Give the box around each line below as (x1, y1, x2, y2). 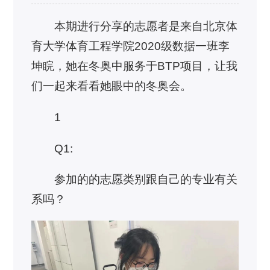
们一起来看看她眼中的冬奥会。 (31, 80, 192, 93)
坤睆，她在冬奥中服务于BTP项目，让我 (31, 60, 238, 73)
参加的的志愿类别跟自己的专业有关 (54, 173, 237, 186)
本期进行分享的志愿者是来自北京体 (54, 20, 237, 33)
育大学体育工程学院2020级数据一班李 (31, 40, 230, 53)
